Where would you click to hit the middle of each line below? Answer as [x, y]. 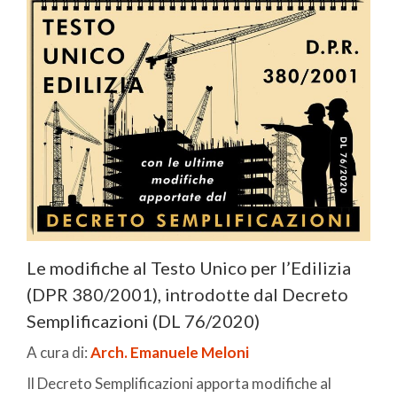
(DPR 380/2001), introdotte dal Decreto [187, 295]
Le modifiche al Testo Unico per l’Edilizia [189, 268]
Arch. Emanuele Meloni [170, 353]
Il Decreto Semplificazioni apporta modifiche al [179, 384]
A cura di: [58, 353]
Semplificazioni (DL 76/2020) [143, 321]
